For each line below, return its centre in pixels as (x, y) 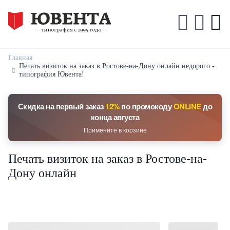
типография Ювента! (52, 74)
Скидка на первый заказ (62, 106)
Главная (20, 58)
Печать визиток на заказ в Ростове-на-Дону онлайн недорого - (117, 66)
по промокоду (146, 106)
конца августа (115, 117)
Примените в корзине (115, 130)
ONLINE (187, 106)
